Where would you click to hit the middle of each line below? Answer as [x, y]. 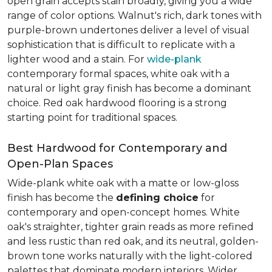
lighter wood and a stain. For [77, 59]
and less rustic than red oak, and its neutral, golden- [133, 241]
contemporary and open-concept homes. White [124, 212]
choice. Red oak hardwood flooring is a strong [117, 103]
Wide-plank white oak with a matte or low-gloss [123, 183]
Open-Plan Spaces [60, 164]
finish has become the [62, 198]
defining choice [157, 198]
